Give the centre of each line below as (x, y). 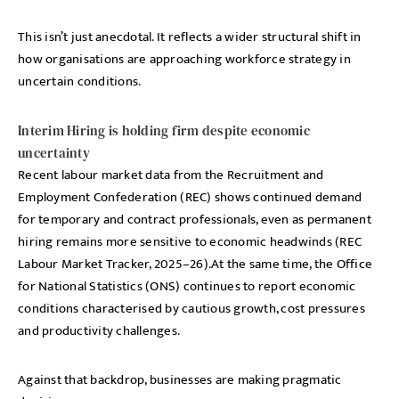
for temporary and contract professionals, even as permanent (195, 220)
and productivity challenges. (99, 331)
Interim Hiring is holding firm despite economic (164, 130)
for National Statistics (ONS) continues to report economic (187, 286)
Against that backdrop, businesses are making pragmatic (180, 380)
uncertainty (55, 153)
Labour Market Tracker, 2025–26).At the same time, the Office (195, 264)
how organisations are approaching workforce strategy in (184, 59)
